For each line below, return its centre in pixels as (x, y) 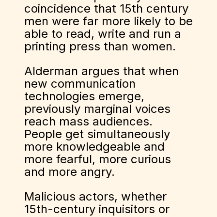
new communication (80, 84)
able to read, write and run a (103, 34)
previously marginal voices (97, 109)
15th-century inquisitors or (97, 209)
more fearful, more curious (98, 159)
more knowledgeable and (94, 147)
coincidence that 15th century (106, 8)
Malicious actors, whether (95, 196)
